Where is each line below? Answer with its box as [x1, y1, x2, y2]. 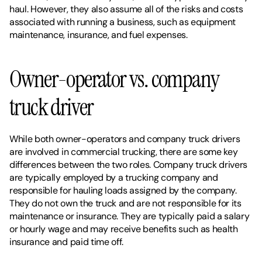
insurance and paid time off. [9, 236, 126, 248]
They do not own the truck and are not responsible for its [9, 197, 242, 209]
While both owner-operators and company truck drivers [9, 133, 240, 145]
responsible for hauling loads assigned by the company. [9, 184, 237, 196]
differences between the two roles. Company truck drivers [9, 158, 248, 171]
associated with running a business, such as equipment [9, 16, 236, 28]
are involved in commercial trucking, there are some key [9, 146, 238, 158]
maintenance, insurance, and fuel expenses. [9, 29, 188, 41]
